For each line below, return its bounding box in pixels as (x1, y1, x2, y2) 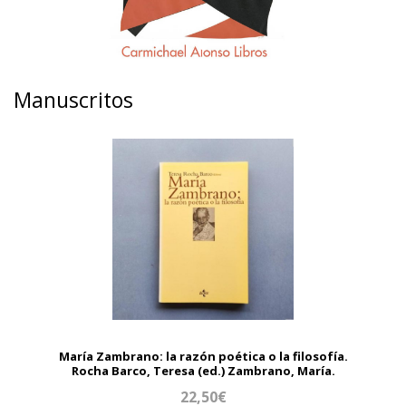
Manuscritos (14, 85, 133, 115)
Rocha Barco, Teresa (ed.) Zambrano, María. (71, 362, 335, 380)
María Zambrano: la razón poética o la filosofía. (58, 348, 348, 365)
